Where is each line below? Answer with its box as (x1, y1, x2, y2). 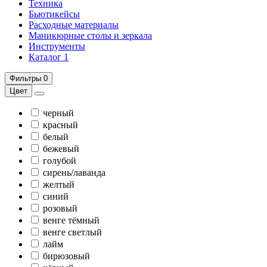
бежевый (43, 144, 79, 154)
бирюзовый (43, 251, 90, 261)
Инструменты (29, 41, 85, 51)
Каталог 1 (29, 52, 69, 62)
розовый (43, 203, 77, 213)
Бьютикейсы (29, 9, 80, 19)
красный (43, 120, 78, 130)
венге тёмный (43, 215, 100, 225)
